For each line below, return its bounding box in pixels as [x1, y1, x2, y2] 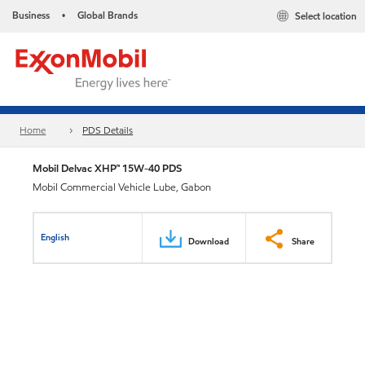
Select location [295, 9, 357, 24]
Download [188, 234, 229, 248]
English [41, 230, 70, 244]
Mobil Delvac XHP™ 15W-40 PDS [33, 161, 182, 176]
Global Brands [77, 8, 138, 22]
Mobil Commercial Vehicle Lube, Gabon [33, 180, 211, 195]
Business [12, 8, 50, 22]
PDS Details [82, 123, 134, 138]
